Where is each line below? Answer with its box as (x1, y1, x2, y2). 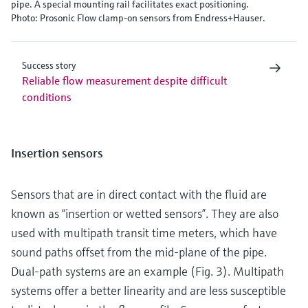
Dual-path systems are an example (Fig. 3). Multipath (11, 263, 284, 279)
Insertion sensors (11, 144, 103, 161)
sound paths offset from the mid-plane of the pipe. (11, 243, 267, 260)
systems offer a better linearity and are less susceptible (11, 282, 286, 298)
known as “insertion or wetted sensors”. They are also (11, 205, 278, 221)
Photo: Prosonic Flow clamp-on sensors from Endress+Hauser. (11, 11, 265, 24)
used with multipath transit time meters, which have (11, 224, 277, 241)
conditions (22, 89, 71, 104)
